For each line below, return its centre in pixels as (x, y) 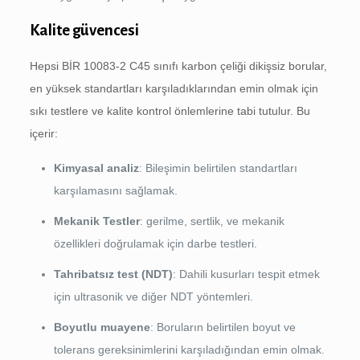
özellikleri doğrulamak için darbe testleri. (155, 244)
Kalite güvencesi (84, 31)
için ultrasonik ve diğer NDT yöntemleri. (153, 297)
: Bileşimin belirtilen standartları (218, 168)
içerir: (43, 134)
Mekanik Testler (96, 221)
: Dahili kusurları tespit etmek (246, 274)
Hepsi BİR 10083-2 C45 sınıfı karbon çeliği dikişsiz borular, (178, 66)
